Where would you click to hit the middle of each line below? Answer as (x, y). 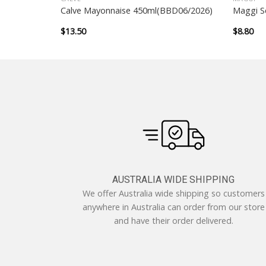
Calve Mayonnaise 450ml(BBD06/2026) (136, 10)
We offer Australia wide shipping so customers (173, 194)
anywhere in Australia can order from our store (173, 207)
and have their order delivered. (173, 221)
